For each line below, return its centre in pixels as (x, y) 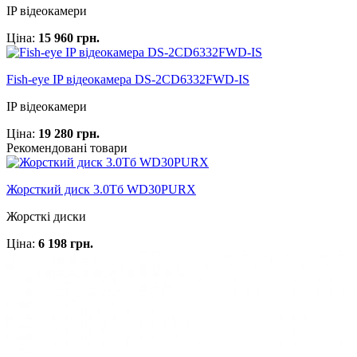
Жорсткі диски (46, 216)
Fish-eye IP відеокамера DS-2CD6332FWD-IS (128, 79)
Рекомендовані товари (67, 147)
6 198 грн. (66, 243)
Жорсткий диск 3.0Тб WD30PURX (101, 189)
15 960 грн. (69, 37)
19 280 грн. (69, 133)
